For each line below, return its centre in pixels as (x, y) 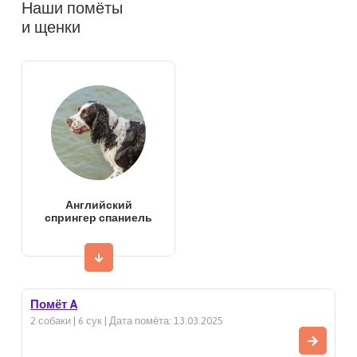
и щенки (51, 27)
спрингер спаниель (99, 218)
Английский (98, 205)
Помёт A (54, 304)
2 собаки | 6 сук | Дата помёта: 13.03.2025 (127, 321)
